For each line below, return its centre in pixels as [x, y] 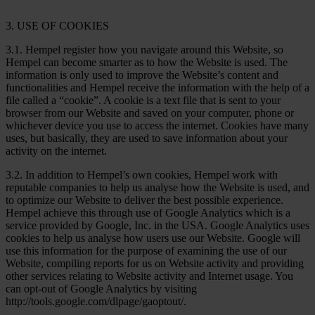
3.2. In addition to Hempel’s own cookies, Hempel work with [142, 174]
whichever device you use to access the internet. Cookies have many [157, 125]
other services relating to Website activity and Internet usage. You [149, 276]
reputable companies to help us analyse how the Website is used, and [157, 187]
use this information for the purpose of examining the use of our [146, 250]
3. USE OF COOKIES [57, 25]
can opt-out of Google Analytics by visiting [101, 288]
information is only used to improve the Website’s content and [142, 75]
